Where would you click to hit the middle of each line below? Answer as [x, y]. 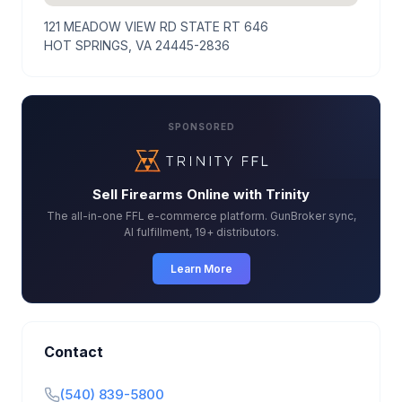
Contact [74, 352]
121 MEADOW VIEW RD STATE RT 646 [156, 26]
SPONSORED [201, 127]
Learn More [201, 269]
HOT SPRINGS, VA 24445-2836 [137, 45]
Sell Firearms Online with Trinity [201, 195]
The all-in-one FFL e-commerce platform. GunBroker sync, [201, 216]
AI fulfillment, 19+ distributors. [201, 232]
